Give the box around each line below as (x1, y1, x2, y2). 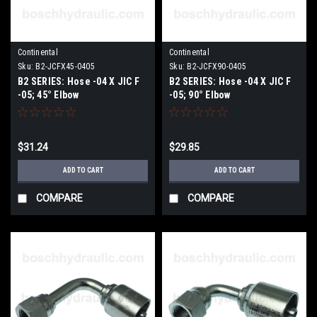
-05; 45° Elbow (18, 88, 79, 100)
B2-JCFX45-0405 (35, 61, 95, 71)
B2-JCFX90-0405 (187, 61, 246, 71)
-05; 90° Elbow (169, 88, 231, 100)
